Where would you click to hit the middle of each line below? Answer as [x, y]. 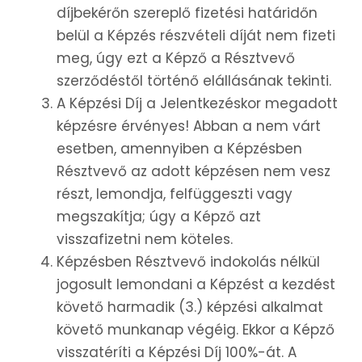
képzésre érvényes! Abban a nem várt [189, 126]
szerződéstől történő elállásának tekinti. [194, 81]
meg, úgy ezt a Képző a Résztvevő [176, 59]
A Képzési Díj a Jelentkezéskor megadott [197, 104]
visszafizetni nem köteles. [145, 240]
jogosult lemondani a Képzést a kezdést [196, 285]
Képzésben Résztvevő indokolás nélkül [188, 262]
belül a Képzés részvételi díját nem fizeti [196, 36]
